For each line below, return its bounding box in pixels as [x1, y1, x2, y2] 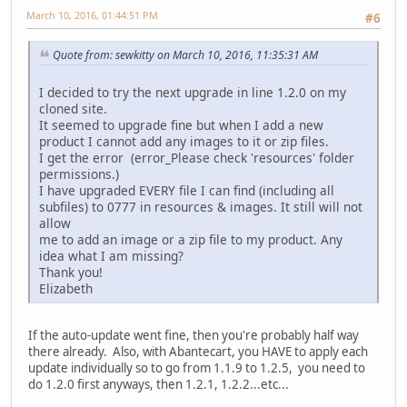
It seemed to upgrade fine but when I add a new [39, 116, 323, 134]
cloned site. [39, 100, 107, 118]
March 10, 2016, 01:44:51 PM [26, 8, 158, 23]
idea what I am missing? [39, 247, 184, 265]
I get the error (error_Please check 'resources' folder [39, 149, 354, 167]
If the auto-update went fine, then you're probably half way [28, 327, 359, 344]
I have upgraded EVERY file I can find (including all [39, 182, 334, 200]
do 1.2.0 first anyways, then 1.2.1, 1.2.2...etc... [28, 376, 289, 393]
